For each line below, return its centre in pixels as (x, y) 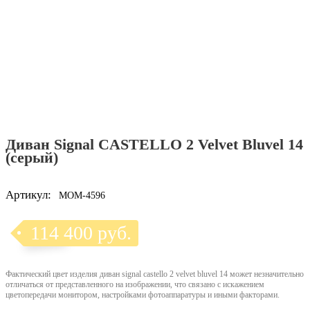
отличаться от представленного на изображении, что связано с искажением (135, 285)
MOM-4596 (82, 196)
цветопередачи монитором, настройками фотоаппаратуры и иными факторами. (143, 295)
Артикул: (28, 195)
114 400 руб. (81, 233)
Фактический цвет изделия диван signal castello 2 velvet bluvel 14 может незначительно (155, 274)
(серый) (32, 158)
